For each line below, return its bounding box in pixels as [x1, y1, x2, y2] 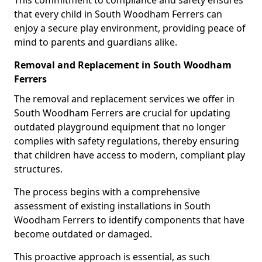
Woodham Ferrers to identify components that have [14, 213, 244, 226]
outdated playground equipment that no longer [14, 120, 226, 133]
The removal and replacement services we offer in [14, 92, 235, 105]
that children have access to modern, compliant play [14, 149, 245, 161]
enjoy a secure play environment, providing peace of [14, 22, 246, 35]
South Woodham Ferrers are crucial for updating [14, 106, 230, 119]
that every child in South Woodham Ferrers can [14, 8, 222, 20]
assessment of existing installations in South [14, 199, 211, 212]
